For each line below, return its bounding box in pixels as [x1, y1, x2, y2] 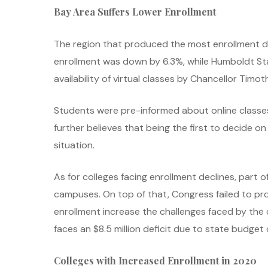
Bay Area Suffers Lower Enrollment [54, 5, 216, 18]
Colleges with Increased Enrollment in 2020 [54, 254, 257, 267]
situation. [54, 139, 95, 151]
